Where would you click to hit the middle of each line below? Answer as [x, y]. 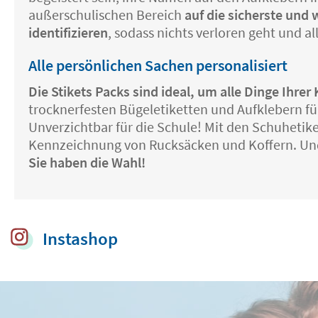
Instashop [80, 238]
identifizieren [68, 32]
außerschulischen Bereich [106, 15]
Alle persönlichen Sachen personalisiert [158, 65]
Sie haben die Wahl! [87, 162]
